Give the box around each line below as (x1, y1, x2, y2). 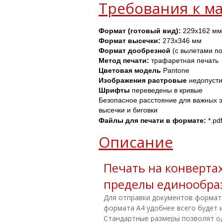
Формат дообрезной (99, 47, 170, 55)
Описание (99, 132, 173, 152)
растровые (148, 76, 187, 84)
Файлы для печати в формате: (99, 116, 208, 124)
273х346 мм (161, 37, 202, 45)
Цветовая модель (99, 66, 161, 74)
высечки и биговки (99, 106, 158, 114)
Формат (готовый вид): (99, 27, 181, 35)
